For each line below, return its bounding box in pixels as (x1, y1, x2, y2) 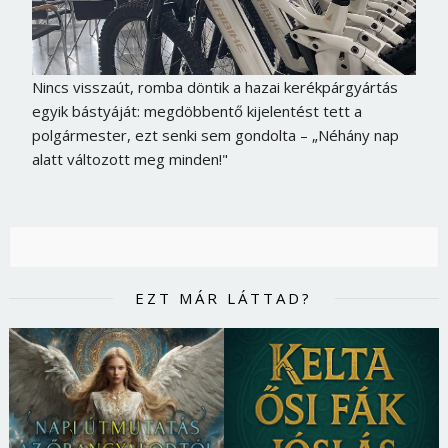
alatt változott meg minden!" (31, 148, 228, 169)
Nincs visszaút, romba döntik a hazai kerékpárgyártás (31, 76, 398, 97)
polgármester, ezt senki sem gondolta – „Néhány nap (31, 124, 399, 145)
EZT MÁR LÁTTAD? (135, 287, 313, 308)
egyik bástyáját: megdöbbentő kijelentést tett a (31, 100, 362, 121)
